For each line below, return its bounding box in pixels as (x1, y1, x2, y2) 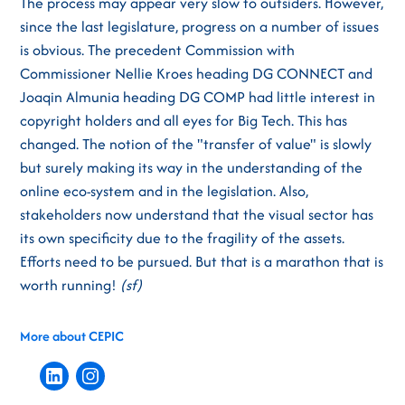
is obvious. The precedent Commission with (20, 39, 296, 61)
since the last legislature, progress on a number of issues (20, 15, 380, 37)
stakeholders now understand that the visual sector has (20, 203, 374, 225)
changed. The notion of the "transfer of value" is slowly (20, 133, 372, 155)
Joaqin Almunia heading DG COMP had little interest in (20, 86, 376, 108)
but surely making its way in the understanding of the (20, 156, 363, 178)
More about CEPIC (20, 326, 125, 345)
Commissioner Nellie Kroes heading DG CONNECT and (20, 62, 373, 84)
